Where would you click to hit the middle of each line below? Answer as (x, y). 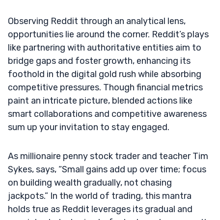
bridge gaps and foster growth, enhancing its (99, 61)
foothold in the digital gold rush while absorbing (105, 74)
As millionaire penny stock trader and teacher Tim (108, 156)
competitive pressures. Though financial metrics (105, 87)
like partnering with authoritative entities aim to (105, 47)
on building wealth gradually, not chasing (90, 182)
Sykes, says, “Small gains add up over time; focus (107, 169)
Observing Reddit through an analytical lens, (97, 21)
